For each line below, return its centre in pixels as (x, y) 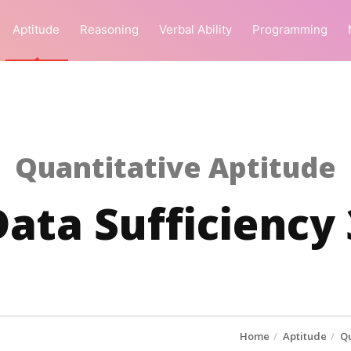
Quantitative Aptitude (175, 167)
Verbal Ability (195, 29)
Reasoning (109, 29)
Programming (290, 29)
